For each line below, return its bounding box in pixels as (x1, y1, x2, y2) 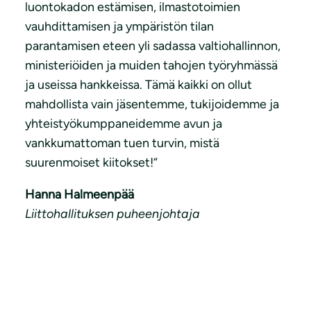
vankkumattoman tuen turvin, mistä (25, 135, 219, 151)
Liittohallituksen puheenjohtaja (25, 206, 200, 222)
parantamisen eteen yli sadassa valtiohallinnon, (25, 38, 280, 54)
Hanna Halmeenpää (25, 187, 134, 203)
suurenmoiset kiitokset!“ (25, 155, 158, 171)
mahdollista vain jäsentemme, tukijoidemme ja (25, 96, 279, 112)
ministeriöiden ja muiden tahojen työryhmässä (25, 58, 278, 74)
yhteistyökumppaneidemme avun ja (25, 116, 222, 132)
